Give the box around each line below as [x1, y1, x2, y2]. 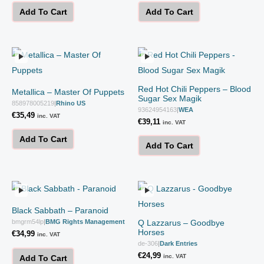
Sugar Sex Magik [138, 93, 202, 103]
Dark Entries [160, 240, 197, 247]
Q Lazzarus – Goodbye [138, 218, 225, 228]
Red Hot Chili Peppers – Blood [138, 84, 251, 94]
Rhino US [56, 99, 85, 107]
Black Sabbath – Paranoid [12, 206, 108, 216]
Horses [138, 227, 164, 237]
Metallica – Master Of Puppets [12, 87, 124, 97]
